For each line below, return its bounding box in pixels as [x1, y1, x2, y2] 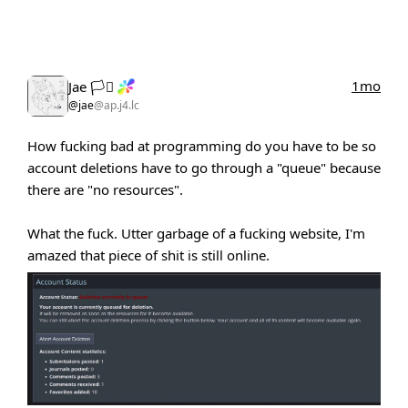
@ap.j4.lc [94, 97, 139, 113]
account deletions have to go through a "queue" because [27, 158, 381, 177]
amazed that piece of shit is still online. [27, 245, 270, 264]
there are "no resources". [27, 179, 183, 199]
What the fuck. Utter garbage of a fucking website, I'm [27, 223, 365, 242]
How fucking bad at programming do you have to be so [27, 136, 376, 155]
